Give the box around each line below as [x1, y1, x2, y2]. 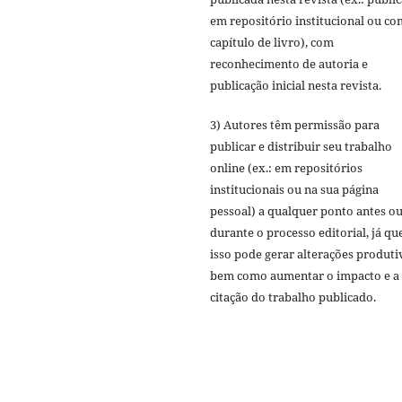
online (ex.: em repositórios [210, 160, 363, 177]
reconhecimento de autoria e [210, 56, 368, 73]
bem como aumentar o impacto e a [210, 267, 399, 284]
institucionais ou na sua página [210, 181, 379, 198]
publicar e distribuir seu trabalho [210, 138, 392, 155]
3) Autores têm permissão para [210, 117, 380, 134]
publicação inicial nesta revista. [210, 77, 381, 94]
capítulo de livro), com [210, 34, 334, 51]
